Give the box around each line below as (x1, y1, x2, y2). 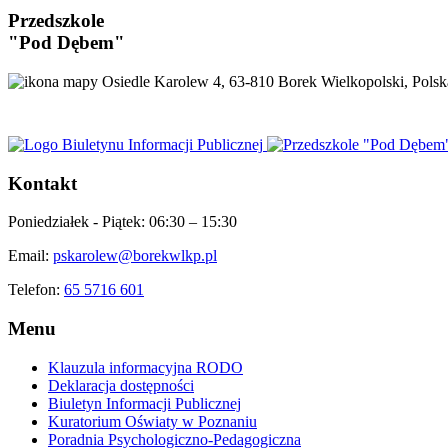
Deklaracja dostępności (48, 376, 194, 394)
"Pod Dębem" (8, 32, 125, 54)
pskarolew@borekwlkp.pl (53, 247, 217, 265)
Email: (8, 247, 53, 265)
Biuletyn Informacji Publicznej (48, 394, 241, 412)
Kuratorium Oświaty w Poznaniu (48, 412, 257, 430)
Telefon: (8, 281, 64, 299)
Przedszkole (8, 10, 104, 32)
